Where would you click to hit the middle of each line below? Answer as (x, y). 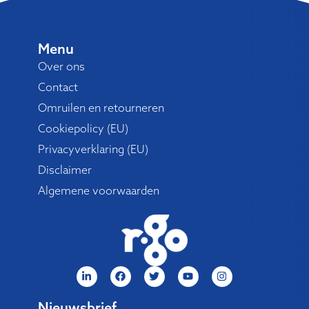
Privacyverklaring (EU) (93, 149)
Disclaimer (64, 169)
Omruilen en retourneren (101, 107)
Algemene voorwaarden (98, 190)
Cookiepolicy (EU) (83, 128)
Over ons (61, 66)
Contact (58, 87)
